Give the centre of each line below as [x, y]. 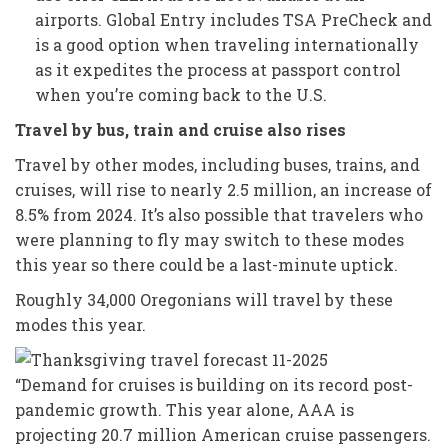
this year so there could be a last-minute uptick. [206, 264]
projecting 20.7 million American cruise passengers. [223, 434]
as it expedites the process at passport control [218, 69]
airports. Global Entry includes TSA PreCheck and [233, 19]
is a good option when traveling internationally [227, 44]
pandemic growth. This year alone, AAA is [184, 409]
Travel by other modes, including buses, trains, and [217, 164]
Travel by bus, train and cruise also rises [180, 129]
